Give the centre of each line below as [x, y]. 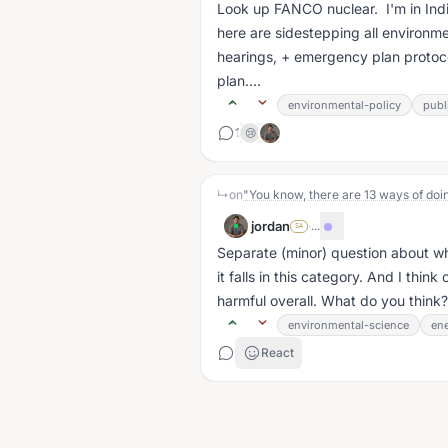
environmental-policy [344, 105]
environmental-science [348, 325]
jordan [270, 226]
